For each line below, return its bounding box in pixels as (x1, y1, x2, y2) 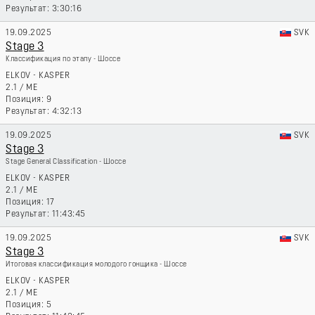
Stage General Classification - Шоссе (6, 158, 126, 166)
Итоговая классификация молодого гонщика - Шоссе (6, 261, 187, 269)
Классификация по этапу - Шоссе (6, 56, 120, 63)
